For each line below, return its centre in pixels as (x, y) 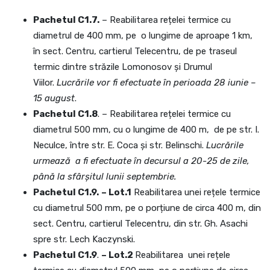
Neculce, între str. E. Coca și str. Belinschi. (118, 145)
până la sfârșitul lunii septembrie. (105, 177)
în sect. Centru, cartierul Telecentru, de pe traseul (135, 51)
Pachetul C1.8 (65, 114)
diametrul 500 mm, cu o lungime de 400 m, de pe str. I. (146, 130)
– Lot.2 (118, 255)
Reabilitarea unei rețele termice (196, 192)
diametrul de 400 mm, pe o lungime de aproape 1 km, (143, 36)
